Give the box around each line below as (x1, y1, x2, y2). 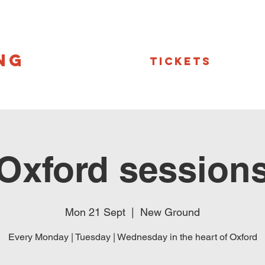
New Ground (140, 206, 200, 218)
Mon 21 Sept (65, 206, 125, 218)
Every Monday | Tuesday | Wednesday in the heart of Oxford (8, 231, 257, 243)
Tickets (150, 54, 211, 68)
